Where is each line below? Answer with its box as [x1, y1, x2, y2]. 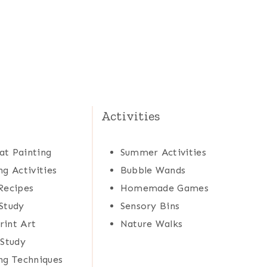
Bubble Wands [120, 164, 186, 176]
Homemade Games [120, 182, 209, 194]
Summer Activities [120, 147, 207, 159]
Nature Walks [120, 218, 183, 230]
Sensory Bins [120, 200, 180, 212]
